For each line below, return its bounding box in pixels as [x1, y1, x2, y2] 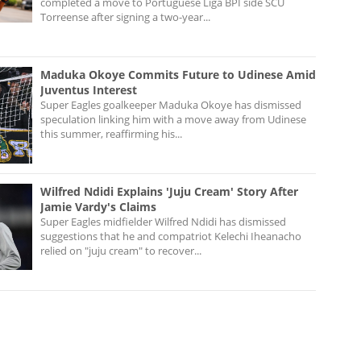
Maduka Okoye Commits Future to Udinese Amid [40, 66, 316, 82]
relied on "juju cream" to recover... [40, 243, 201, 258]
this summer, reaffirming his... [40, 126, 182, 141]
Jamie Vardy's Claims [40, 198, 156, 214]
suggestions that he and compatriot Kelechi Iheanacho [40, 228, 301, 243]
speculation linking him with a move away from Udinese [40, 111, 306, 127]
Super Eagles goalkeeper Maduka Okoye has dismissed [40, 97, 301, 112]
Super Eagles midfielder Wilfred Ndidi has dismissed [40, 214, 286, 229]
